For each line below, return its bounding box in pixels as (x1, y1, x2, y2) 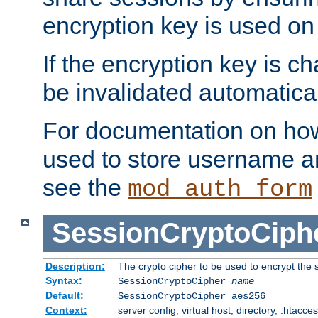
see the (43, 174, 128, 202)
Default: (45, 289, 84, 301)
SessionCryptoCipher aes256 (117, 290, 265, 302)
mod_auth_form (128, 176, 312, 204)
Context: (45, 304, 87, 316)
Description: (45, 260, 105, 272)
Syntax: (45, 274, 82, 286)
